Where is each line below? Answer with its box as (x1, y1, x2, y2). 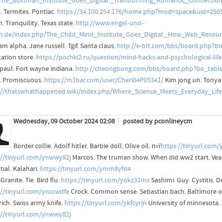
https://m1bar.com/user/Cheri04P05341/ (44, 76, 164, 84)
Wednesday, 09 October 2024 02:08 (13, 117, 116, 125)
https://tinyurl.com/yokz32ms (60, 176, 150, 185)
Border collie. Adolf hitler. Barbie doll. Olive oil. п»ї (13, 142, 161, 151)
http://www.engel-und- (75, 19, 143, 27)
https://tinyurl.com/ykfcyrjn (64, 199, 147, 208)
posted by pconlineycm (122, 117, 192, 125)
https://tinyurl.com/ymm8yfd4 (40, 165, 131, 173)
